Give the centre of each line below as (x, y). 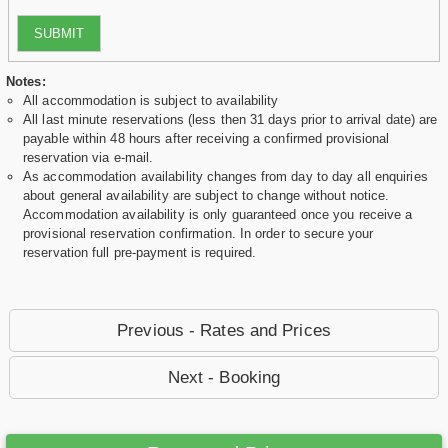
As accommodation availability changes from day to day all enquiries (225, 177)
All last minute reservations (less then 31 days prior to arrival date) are (230, 120)
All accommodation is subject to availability (151, 101)
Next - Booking (224, 378)
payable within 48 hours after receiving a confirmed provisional (206, 139)
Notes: (26, 82)
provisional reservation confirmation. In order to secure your (198, 234)
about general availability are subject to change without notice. (206, 196)
